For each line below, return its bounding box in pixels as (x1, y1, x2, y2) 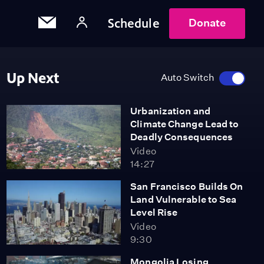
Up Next (6, 70, 60, 87)
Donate (188, 16, 226, 29)
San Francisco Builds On (130, 181, 243, 192)
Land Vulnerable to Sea (130, 194, 237, 205)
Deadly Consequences (130, 131, 233, 143)
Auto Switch (160, 72, 214, 83)
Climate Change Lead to (130, 118, 239, 130)
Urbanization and (130, 105, 210, 117)
